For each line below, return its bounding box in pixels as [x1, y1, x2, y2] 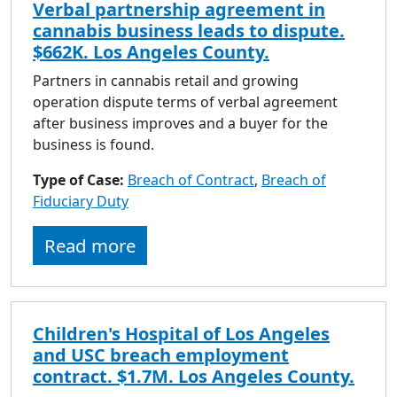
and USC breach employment [33, 342, 289, 367]
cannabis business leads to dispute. [33, 18, 345, 43]
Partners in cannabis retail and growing [33, 70, 299, 90]
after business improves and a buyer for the [33, 113, 328, 133]
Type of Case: [33, 169, 128, 190]
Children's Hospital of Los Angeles [33, 321, 330, 346]
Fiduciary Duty [33, 191, 128, 211]
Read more [44, 232, 136, 258]
